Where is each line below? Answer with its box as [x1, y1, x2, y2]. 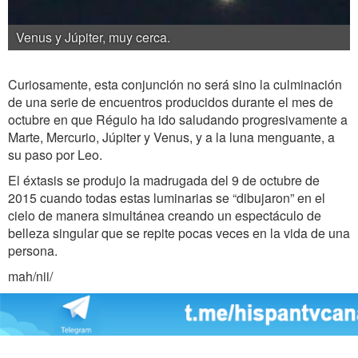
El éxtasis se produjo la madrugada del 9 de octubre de [8, 171, 320, 190]
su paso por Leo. [8, 145, 102, 165]
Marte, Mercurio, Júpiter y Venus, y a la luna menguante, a [8, 128, 335, 147]
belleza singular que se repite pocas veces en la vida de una [8, 224, 350, 243]
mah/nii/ [8, 267, 53, 286]
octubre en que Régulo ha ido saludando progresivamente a [8, 110, 348, 129]
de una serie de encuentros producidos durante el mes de [8, 93, 333, 112]
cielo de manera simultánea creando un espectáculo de [8, 206, 321, 225]
